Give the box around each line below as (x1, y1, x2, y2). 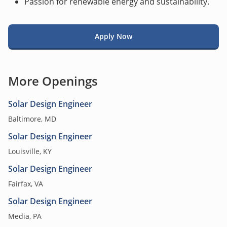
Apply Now (95, 31, 132, 41)
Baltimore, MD (8, 114, 56, 124)
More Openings (8, 72, 98, 89)
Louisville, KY (8, 146, 52, 156)
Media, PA (8, 211, 42, 221)
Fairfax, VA (8, 179, 43, 188)
